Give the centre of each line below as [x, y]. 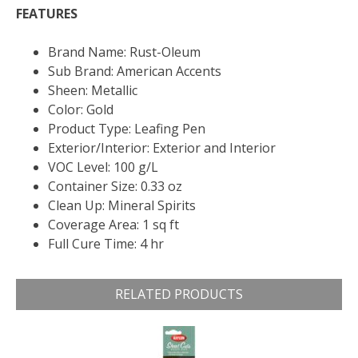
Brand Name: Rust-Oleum [124, 52]
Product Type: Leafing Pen [127, 129]
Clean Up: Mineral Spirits [122, 206]
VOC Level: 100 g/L [103, 167]
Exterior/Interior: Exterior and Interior [162, 148]
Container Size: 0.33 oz [115, 187]
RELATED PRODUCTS [179, 294]
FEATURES [47, 14]
